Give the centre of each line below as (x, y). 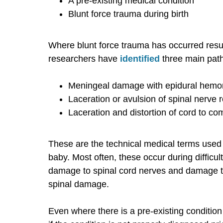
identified (140, 58)
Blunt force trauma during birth (128, 14)
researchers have (84, 58)
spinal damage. (79, 184)
